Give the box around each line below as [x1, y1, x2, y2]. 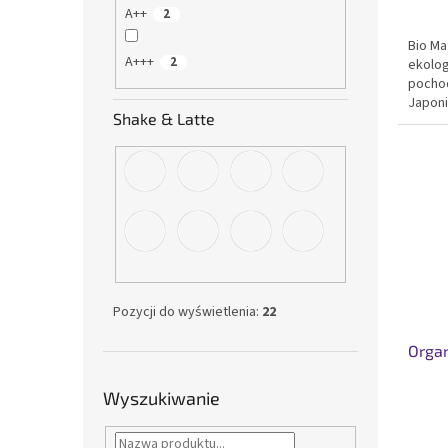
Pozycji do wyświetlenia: [113, 301, 262, 322]
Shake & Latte [113, 108, 215, 128]
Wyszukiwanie [103, 386, 220, 409]
